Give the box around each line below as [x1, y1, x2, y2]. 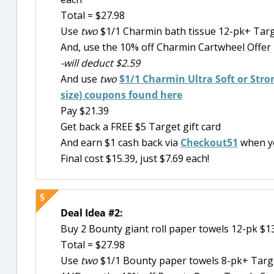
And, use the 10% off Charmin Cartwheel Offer [61, 40, 271, 54]
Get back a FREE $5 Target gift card [61, 120, 221, 133]
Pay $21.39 [61, 104, 109, 117]
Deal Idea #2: [61, 206, 123, 220]
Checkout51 [180, 136, 238, 149]
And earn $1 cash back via [61, 136, 180, 149]
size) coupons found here [61, 88, 182, 102]
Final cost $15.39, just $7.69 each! [61, 152, 209, 165]
